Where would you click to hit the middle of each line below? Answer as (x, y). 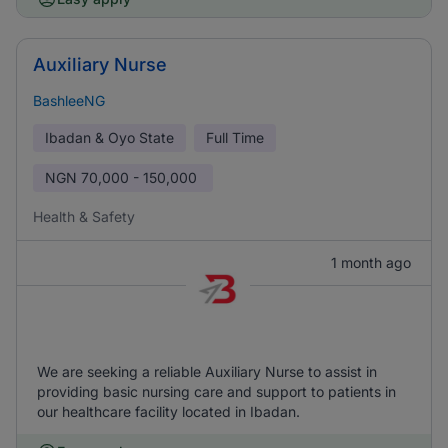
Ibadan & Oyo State (109, 137)
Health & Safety (84, 216)
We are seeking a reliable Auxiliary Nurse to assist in (207, 371)
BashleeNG (69, 100)
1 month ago (371, 262)
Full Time (235, 137)
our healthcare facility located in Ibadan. (168, 411)
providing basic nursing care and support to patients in (216, 391)
